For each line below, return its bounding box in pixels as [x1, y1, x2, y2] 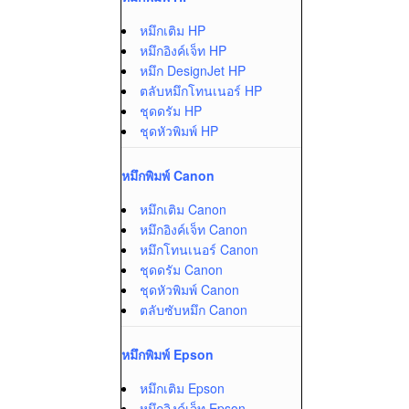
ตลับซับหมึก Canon [140, 300, 247, 319]
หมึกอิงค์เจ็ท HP [140, 41, 226, 59]
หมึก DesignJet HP [140, 61, 246, 79]
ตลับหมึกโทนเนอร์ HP [140, 81, 262, 100]
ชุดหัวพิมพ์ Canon [140, 280, 239, 299]
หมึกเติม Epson [140, 379, 225, 397]
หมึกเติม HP [140, 21, 205, 39]
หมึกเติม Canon [140, 200, 226, 218]
